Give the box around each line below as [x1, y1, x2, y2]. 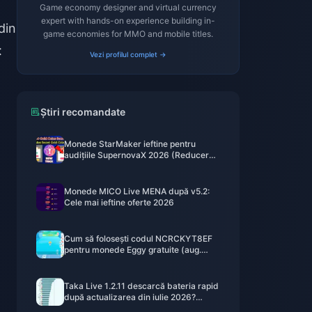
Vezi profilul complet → [90, 50, 166, 58]
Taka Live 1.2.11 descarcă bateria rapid [64, 281, 219, 291]
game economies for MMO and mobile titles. [43, 29, 213, 39]
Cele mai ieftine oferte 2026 [64, 197, 174, 208]
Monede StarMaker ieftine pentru [64, 139, 196, 149]
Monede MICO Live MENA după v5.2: [64, 186, 210, 196]
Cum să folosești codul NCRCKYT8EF [64, 233, 212, 244]
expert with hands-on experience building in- [41, 15, 215, 26]
